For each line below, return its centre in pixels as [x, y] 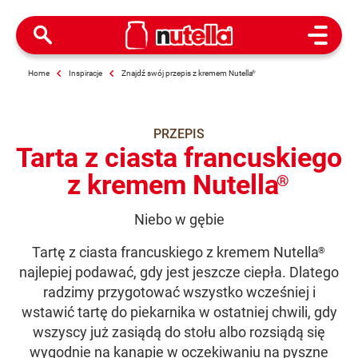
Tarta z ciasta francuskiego [179, 157]
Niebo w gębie [179, 220]
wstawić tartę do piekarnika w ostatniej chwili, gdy [179, 312]
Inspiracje [86, 73]
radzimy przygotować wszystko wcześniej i [179, 292]
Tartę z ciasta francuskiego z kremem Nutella [175, 253]
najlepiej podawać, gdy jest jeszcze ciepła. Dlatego [179, 272]
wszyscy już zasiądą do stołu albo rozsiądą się [179, 332]
